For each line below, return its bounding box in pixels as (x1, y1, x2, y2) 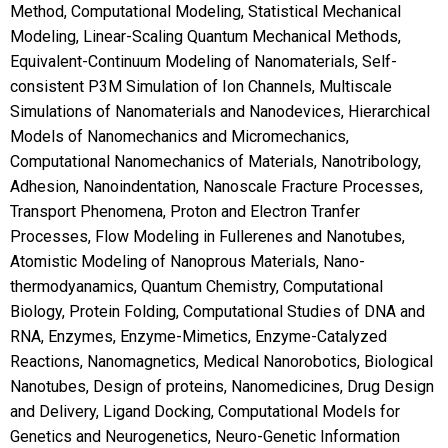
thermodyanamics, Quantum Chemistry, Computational (9, 277, 383, 297)
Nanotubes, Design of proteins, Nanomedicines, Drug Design (9, 377, 434, 397)
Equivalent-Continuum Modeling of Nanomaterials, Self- (9, 52, 397, 72)
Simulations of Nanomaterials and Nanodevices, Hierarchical (9, 102, 430, 122)
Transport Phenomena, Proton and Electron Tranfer (9, 202, 360, 222)
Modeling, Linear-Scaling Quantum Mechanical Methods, (9, 27, 401, 47)
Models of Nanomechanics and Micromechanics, (9, 127, 349, 147)
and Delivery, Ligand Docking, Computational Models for (9, 402, 400, 422)
